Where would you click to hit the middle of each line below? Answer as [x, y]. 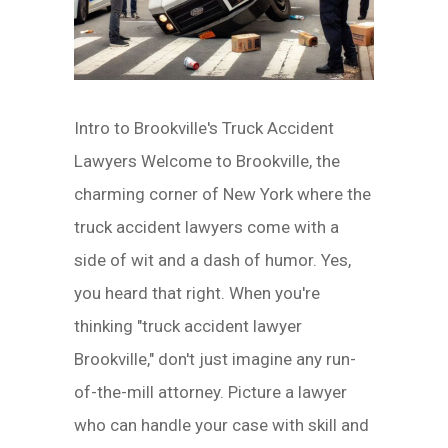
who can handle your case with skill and [221, 425]
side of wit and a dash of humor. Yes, [212, 260]
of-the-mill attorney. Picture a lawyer [210, 392]
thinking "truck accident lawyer [188, 326]
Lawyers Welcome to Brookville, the [207, 161]
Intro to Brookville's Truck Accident [204, 128]
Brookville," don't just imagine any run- [215, 359]
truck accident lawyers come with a [206, 227]
